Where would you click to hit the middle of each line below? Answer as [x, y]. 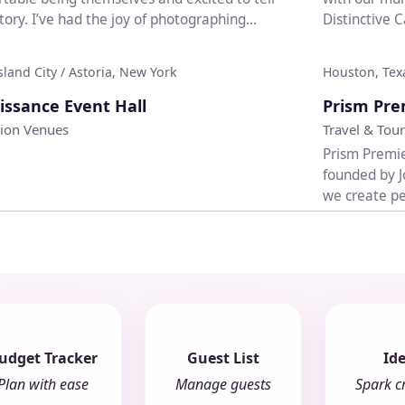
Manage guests [223, 385]
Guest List [223, 358]
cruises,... [352, 216]
